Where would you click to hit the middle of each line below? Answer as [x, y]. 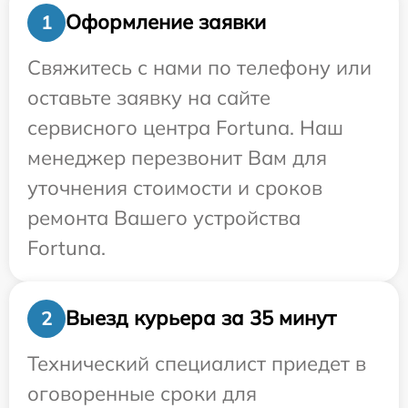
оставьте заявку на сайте [149, 97]
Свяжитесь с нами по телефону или [199, 67]
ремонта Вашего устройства [164, 217]
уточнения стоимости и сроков [175, 187]
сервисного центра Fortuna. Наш [185, 127]
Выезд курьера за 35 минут [201, 318]
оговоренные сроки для [142, 393]
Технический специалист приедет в [197, 363]
